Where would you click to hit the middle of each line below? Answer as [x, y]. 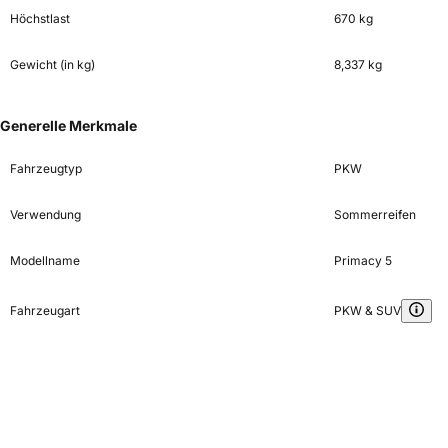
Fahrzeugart [45, 311]
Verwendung [45, 215]
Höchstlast [40, 19]
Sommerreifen [374, 215]
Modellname [45, 261]
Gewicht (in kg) [52, 65]
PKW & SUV [367, 311]
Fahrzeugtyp [46, 169]
